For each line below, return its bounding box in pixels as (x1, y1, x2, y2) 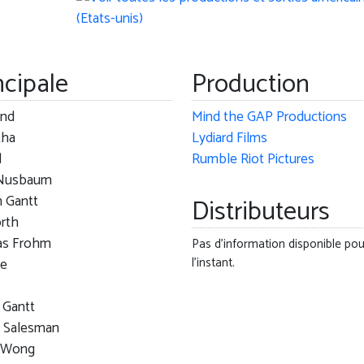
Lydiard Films (191, 127, 267, 151)
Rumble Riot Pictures (191, 148, 314, 172)
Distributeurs (191, 191, 330, 234)
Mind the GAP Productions (191, 106, 347, 130)
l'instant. (191, 253, 235, 274)
